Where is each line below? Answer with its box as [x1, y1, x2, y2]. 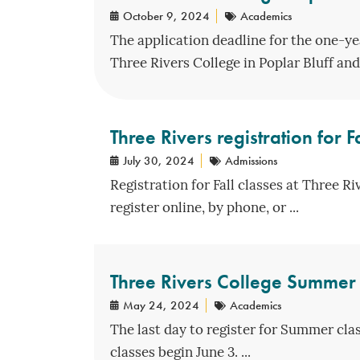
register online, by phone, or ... [110, 201, 299, 215]
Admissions [225, 152, 277, 169]
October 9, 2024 [123, 7, 210, 24]
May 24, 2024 [123, 297, 199, 313]
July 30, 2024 [123, 152, 194, 169]
